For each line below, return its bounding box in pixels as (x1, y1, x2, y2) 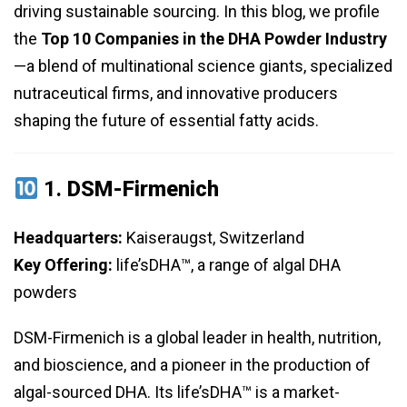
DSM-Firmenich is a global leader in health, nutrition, (14, 328, 381, 348)
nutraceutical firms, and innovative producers (14, 84, 338, 104)
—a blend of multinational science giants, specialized (14, 56, 392, 76)
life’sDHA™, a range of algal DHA (113, 255, 341, 275)
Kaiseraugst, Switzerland (123, 228, 304, 248)
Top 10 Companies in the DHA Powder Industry (41, 29, 387, 49)
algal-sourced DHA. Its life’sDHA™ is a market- (14, 382, 340, 402)
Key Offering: (14, 255, 113, 275)
